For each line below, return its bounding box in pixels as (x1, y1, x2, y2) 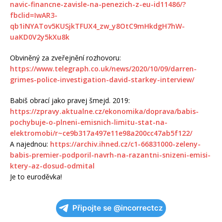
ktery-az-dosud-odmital (10, 161, 95, 171)
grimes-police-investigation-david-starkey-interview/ (10, 75, 194, 85)
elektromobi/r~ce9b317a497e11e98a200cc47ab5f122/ (10, 128, 192, 138)
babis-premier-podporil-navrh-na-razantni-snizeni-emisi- (10, 150, 211, 160)
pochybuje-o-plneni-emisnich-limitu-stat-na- (10, 117, 167, 127)
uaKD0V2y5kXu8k (10, 32, 69, 42)
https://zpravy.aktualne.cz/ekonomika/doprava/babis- (10, 107, 199, 116)
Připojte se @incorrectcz (72, 203, 163, 213)
